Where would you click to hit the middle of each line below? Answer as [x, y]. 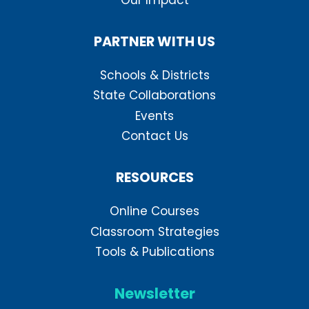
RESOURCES [154, 178]
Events [154, 116]
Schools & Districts [154, 75]
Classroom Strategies [154, 231]
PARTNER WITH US [154, 41]
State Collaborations [154, 96]
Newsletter [154, 293]
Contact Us [154, 136]
